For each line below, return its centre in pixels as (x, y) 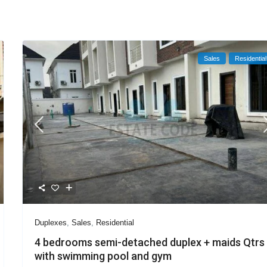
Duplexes (51, 222)
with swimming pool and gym (103, 256)
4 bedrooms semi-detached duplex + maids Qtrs (150, 242)
